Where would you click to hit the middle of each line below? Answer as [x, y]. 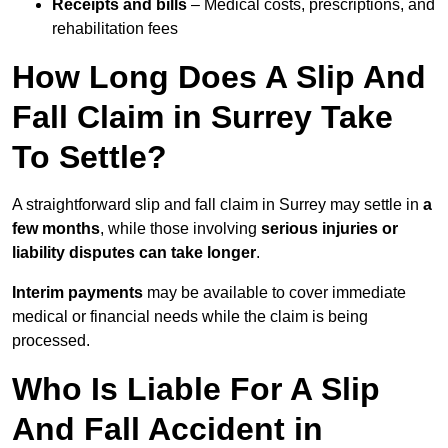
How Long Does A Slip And [219, 77]
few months [56, 229]
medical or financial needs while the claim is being [190, 317]
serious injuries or [329, 229]
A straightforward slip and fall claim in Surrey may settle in [217, 205]
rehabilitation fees [115, 29]
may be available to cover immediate [274, 293]
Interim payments [77, 293]
